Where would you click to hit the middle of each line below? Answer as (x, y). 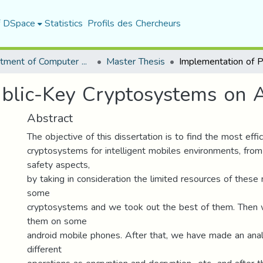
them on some (57, 221)
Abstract (50, 118)
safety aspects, (58, 165)
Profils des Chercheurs (134, 23)
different (44, 249)
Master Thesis (136, 61)
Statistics (63, 23)
